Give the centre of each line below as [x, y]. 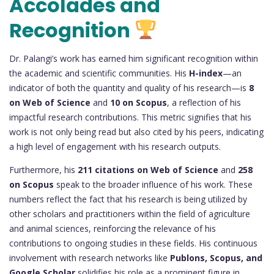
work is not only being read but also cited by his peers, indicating [136, 132]
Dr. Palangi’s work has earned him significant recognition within [134, 59]
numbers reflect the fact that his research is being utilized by [128, 199]
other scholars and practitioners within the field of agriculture [130, 214]
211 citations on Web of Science [148, 170]
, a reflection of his [204, 103]
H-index [206, 73]
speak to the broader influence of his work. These [153, 185]
